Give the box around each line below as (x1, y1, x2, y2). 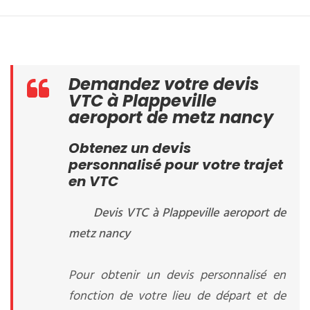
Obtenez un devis (69, 138, 191, 158)
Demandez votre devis (69, 73, 259, 95)
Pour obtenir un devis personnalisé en (69, 266, 286, 286)
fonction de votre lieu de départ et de (69, 286, 286, 307)
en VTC (69, 172, 118, 191)
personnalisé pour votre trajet (69, 155, 283, 174)
